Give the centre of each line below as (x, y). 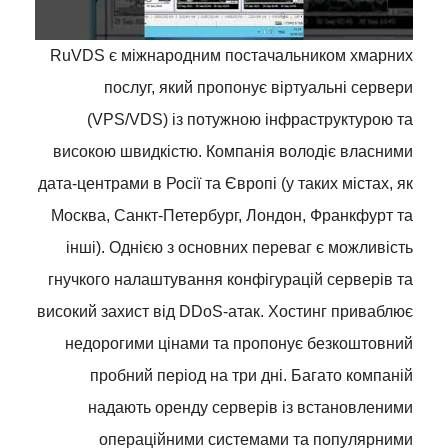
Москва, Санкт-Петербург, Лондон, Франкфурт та (232, 215)
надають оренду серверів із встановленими (250, 407)
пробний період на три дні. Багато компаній (251, 375)
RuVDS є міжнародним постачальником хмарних (231, 55)
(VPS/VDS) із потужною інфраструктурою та (250, 119)
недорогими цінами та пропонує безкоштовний (239, 343)
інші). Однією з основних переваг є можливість (239, 247)
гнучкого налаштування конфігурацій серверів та (230, 279)
